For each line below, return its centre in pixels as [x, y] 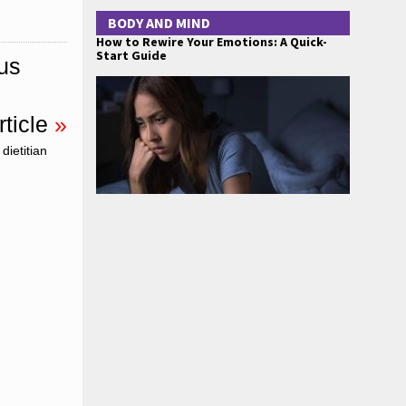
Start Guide [131, 55]
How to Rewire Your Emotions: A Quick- [212, 42]
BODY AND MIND [159, 23]
